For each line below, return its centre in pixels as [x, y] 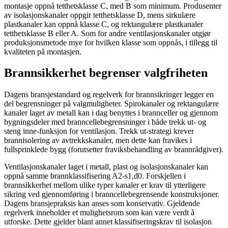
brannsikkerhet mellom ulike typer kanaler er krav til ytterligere [105, 185]
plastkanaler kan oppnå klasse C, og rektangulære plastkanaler [104, 24]
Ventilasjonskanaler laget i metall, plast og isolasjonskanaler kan [106, 167]
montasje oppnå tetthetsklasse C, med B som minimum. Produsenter [113, 6]
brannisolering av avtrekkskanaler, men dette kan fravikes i [98, 140]
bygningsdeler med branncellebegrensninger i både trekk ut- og [105, 122]
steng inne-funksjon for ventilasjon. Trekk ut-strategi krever [99, 131]
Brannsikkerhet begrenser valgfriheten [106, 73]
